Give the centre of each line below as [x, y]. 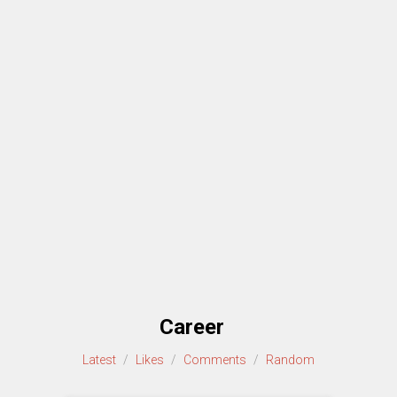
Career [192, 327]
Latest [99, 360]
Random [290, 360]
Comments [215, 360]
